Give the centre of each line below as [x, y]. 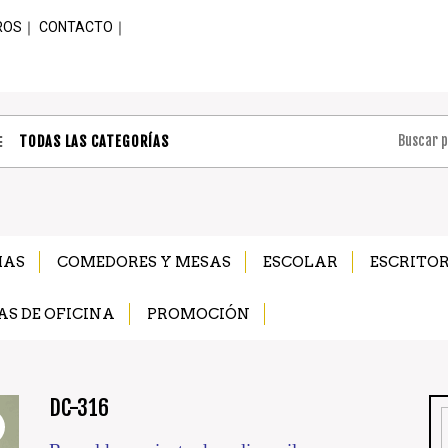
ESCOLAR [300, 261]
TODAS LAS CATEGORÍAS [92, 141]
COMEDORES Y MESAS [144, 261]
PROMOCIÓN [198, 313]
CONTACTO [76, 27]
